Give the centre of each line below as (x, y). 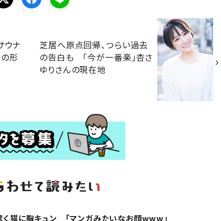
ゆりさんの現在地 (73, 70)
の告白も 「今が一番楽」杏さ (96, 57)
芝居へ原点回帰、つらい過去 (94, 45)
